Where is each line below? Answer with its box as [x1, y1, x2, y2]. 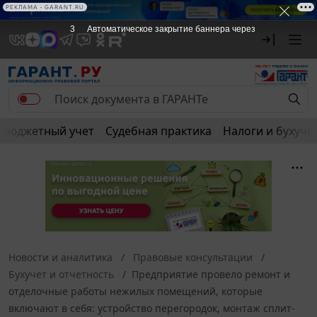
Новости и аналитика [8, 250, 113, 264]
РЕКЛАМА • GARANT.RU [6, 4, 84, 11]
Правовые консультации [133, 250, 253, 264]
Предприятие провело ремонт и [132, 267, 290, 281]
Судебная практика [105, 122, 212, 139]
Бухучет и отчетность [8, 267, 114, 281]
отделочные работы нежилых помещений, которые [8, 284, 263, 298]
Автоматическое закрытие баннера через [86, 24, 255, 34]
